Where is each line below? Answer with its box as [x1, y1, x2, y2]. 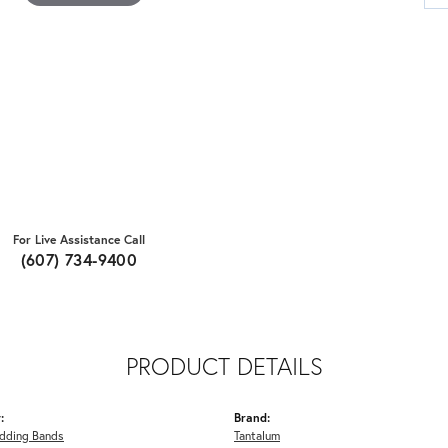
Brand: [234, 408, 270, 425]
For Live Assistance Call [13, 230, 145, 247]
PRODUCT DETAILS [125, 349, 323, 382]
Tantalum [234, 426, 280, 443]
